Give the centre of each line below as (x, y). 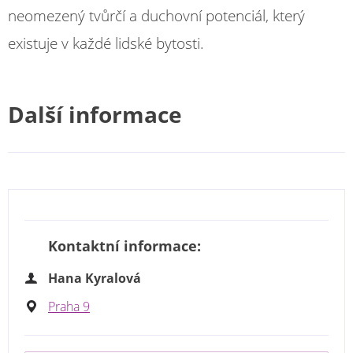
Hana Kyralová (95, 278)
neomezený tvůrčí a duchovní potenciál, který (156, 16)
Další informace (95, 114)
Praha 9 (69, 306)
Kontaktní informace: (124, 246)
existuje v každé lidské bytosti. (106, 43)
